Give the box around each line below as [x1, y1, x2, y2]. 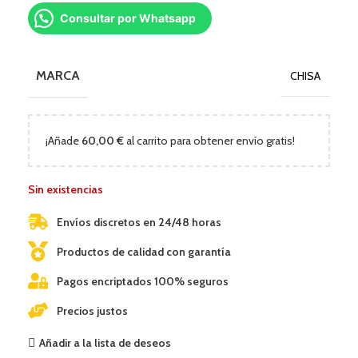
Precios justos [57, 303, 129, 318]
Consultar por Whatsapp [60, 11, 196, 26]
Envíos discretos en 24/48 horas [57, 214, 222, 229]
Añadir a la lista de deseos [38, 335, 171, 350]
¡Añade [46, 133, 82, 149]
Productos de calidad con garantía [57, 244, 232, 259]
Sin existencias [28, 182, 103, 197]
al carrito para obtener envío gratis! [124, 133, 295, 149]
